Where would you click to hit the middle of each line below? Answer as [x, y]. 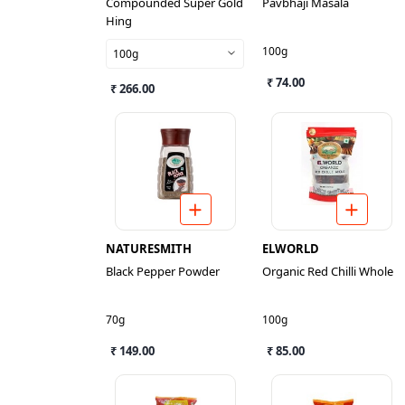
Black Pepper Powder [163, 271]
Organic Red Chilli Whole [328, 271]
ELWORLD [291, 249]
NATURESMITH [149, 249]
